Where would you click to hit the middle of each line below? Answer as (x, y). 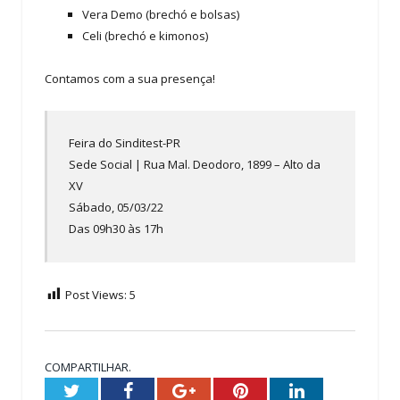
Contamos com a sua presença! (130, 79)
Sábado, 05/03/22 (117, 208)
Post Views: (96, 294)
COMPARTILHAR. (88, 367)
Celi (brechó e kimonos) (145, 35)
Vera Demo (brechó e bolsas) (161, 14)
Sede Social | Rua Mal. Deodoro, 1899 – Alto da (195, 165)
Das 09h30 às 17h (117, 229)
